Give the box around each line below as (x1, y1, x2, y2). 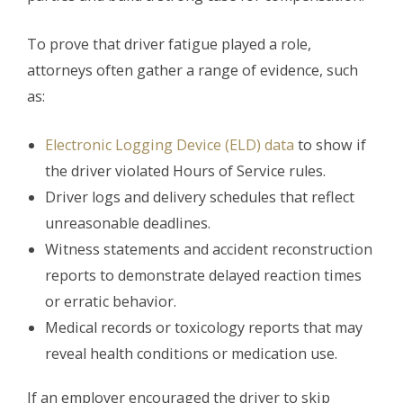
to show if (294, 135, 366, 156)
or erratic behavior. (45, 291, 176, 312)
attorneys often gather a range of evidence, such (27, 60, 358, 81)
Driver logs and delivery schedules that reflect (45, 187, 354, 208)
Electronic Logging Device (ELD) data (45, 135, 294, 156)
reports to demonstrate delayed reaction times (45, 265, 362, 286)
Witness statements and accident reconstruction (45, 239, 372, 260)
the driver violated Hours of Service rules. (45, 161, 326, 182)
